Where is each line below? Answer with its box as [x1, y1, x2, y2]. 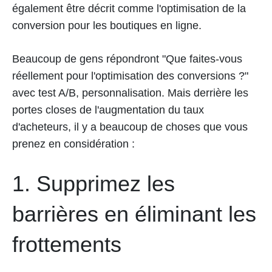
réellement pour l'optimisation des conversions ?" [12, 70, 248, 82]
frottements [12, 232, 121, 257]
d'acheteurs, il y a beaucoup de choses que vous [12, 121, 248, 133]
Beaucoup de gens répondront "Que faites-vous [12, 53, 242, 65]
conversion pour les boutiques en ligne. [12, 19, 202, 32]
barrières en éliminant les [12, 202, 256, 226]
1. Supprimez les [12, 171, 175, 196]
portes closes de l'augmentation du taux [12, 104, 204, 116]
